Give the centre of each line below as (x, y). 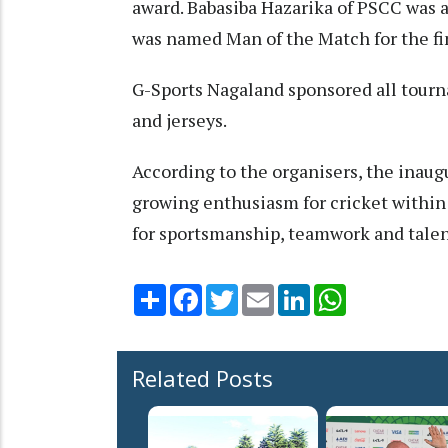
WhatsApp (381, 292)
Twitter (264, 292)
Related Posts (202, 378)
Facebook (235, 292)
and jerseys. (179, 120)
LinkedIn (338, 292)
